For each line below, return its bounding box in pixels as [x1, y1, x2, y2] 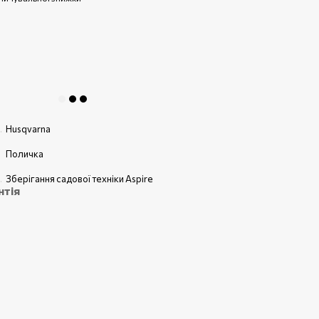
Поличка [6, 148, 43, 159]
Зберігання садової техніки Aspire [6, 173, 153, 184]
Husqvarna [6, 123, 51, 135]
